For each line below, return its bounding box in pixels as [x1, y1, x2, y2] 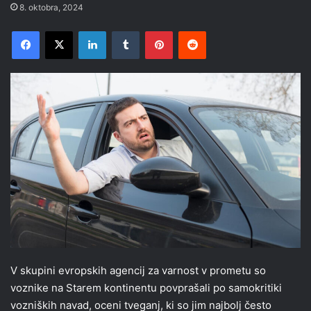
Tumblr [139, 25, 168, 37]
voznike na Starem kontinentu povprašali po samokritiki [10, 281, 282, 295]
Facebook [39, 25, 81, 37]
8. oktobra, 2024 [19, 2, 83, 13]
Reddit [205, 25, 233, 37]
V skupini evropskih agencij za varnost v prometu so [10, 264, 266, 278]
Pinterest [172, 25, 212, 37]
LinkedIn [106, 25, 142, 37]
